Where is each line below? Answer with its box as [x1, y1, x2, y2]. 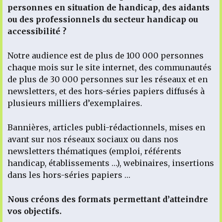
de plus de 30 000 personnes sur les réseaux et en [7, 74, 208, 84]
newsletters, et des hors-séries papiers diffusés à [7, 86, 205, 96]
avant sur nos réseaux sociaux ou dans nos [7, 134, 178, 144]
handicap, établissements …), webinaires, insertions [7, 158, 214, 168]
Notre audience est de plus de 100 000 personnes [7, 50, 204, 60]
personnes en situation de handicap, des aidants [7, 2, 210, 12]
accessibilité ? [7, 26, 68, 36]
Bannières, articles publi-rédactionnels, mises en [7, 122, 205, 132]
